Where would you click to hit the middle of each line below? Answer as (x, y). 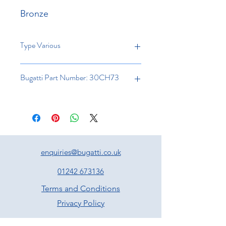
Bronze (34, 13)
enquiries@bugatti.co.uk (81, 152)
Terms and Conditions (81, 188)
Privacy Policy (81, 203)
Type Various (40, 45)
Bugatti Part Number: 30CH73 (70, 77)
